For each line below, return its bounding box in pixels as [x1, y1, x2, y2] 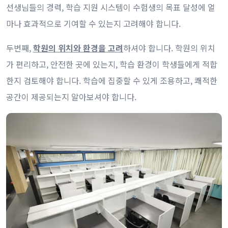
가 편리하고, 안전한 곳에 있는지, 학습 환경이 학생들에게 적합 [6, 58, 217, 70]
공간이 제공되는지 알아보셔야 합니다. [6, 90, 136, 103]
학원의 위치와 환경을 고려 [33, 41, 123, 54]
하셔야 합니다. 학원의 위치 [123, 41, 215, 54]
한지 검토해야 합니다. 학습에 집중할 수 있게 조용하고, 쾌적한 [6, 74, 217, 87]
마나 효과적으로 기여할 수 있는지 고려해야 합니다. [6, 17, 181, 30]
